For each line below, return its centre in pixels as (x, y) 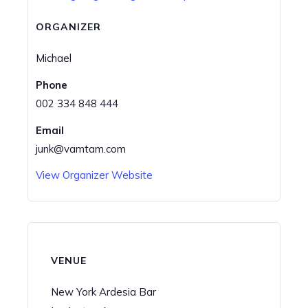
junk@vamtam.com (80, 148)
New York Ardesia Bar (103, 292)
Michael (53, 58)
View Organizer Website (94, 175)
